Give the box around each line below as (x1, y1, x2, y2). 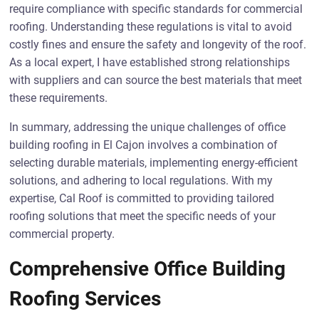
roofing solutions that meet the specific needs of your (9, 209, 276, 223)
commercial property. (9, 227, 115, 241)
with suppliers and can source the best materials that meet (9, 73, 303, 87)
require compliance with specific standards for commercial (9, 2, 303, 16)
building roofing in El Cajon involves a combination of (9, 138, 278, 152)
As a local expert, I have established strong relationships (9, 56, 291, 69)
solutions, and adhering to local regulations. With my (9, 174, 273, 187)
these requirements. (9, 91, 108, 105)
